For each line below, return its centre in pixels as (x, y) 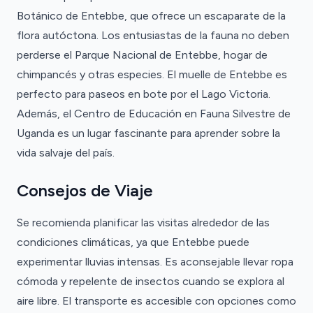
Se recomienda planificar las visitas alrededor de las (143, 223)
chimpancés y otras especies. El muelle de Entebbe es (152, 74)
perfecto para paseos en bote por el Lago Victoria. (144, 94)
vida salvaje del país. (66, 153)
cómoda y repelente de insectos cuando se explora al (151, 281)
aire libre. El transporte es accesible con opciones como (156, 301)
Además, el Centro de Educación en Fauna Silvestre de (154, 114)
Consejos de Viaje (85, 190)
